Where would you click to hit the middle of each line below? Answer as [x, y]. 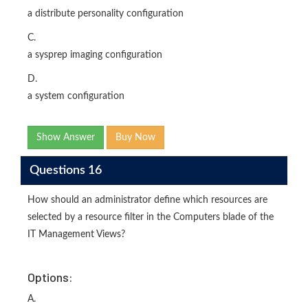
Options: [50, 277]
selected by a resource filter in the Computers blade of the [151, 218]
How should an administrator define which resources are [147, 200]
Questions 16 [65, 170]
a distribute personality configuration [106, 14]
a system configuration [76, 97]
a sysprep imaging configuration [95, 55]
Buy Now [135, 138]
